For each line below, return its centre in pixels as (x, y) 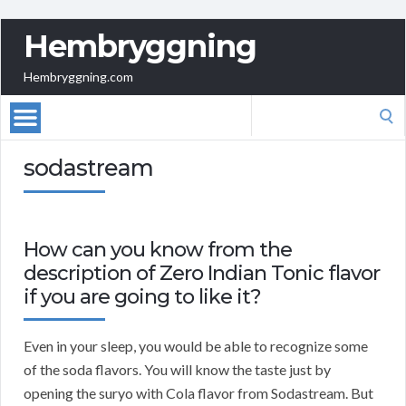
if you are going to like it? (142, 297)
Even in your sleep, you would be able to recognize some (196, 346)
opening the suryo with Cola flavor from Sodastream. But (198, 393)
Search (271, 106)
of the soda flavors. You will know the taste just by (177, 370)
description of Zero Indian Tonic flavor (202, 274)
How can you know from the (158, 250)
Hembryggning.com (78, 77)
